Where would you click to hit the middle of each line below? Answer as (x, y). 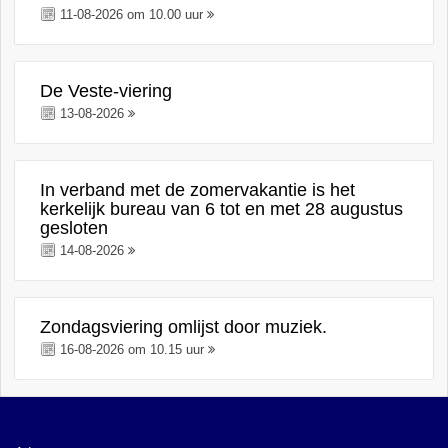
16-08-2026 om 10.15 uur (132, 349)
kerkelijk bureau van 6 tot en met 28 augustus (222, 209)
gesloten (74, 228)
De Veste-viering (106, 91)
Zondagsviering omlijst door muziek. (184, 327)
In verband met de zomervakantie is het (198, 190)
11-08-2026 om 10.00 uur (132, 14)
